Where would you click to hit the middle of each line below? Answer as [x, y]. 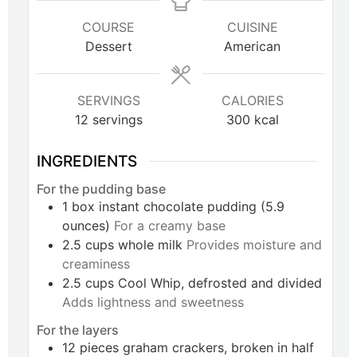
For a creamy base [170, 226]
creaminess [96, 264]
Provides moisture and [254, 245]
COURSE [109, 27]
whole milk [150, 245]
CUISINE [252, 27]
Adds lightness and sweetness [153, 302]
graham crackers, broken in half [218, 347]
